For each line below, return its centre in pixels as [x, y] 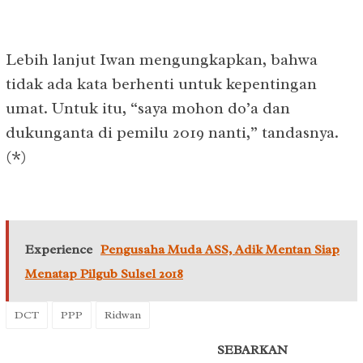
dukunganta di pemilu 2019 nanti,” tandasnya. [172, 132]
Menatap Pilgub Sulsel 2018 [104, 273]
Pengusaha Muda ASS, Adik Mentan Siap [220, 249]
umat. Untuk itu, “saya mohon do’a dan [148, 108]
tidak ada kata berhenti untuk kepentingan [161, 83]
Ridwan [123, 314]
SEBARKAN [252, 350]
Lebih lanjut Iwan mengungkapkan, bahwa [162, 59]
